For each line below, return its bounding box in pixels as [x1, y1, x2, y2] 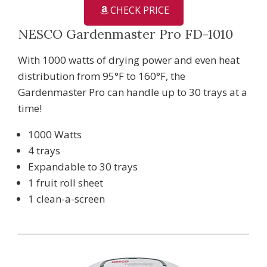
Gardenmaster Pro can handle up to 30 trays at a [18, 85, 247, 99]
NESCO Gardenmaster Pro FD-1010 [18, 25, 233, 42]
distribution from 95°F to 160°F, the [18, 69, 185, 83]
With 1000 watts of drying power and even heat [18, 52, 240, 67]
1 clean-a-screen [28, 191, 105, 206]
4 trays [28, 143, 60, 157]
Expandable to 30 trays [28, 159, 138, 173]
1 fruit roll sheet [28, 175, 103, 190]
